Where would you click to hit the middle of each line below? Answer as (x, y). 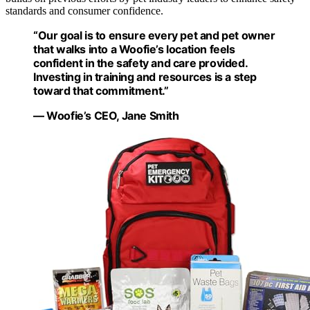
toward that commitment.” (101, 90)
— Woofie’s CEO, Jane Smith (106, 115)
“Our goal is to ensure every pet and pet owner (154, 35)
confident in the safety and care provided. (140, 63)
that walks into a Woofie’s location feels (134, 49)
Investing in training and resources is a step (145, 76)
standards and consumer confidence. (84, 10)
